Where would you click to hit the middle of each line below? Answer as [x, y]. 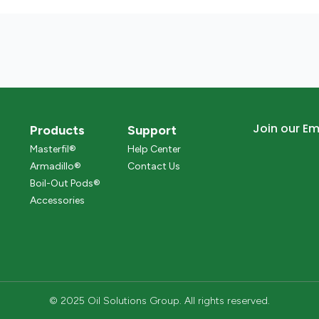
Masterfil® [53, 149]
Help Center [154, 149]
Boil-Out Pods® [65, 183]
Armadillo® [55, 166]
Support [152, 131]
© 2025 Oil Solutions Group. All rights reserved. [159, 301]
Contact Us [153, 166]
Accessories [57, 200]
